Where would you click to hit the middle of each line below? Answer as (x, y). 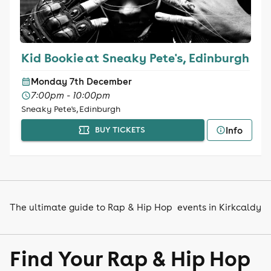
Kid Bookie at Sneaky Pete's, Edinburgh (135, 57)
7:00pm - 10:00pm (70, 95)
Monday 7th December (81, 81)
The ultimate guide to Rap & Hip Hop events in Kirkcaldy (135, 207)
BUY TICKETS (120, 130)
